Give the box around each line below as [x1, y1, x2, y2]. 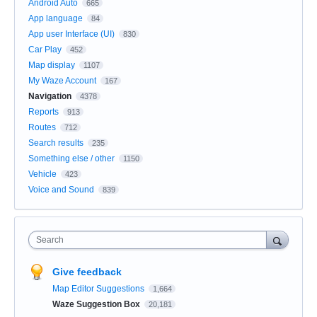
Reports [28, 106, 59, 117]
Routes [28, 122, 56, 132]
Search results [28, 137, 83, 148]
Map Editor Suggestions [52, 283, 146, 294]
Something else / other [28, 153, 115, 163]
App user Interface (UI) [28, 28, 115, 39]
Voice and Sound [28, 184, 94, 195]
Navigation [28, 91, 71, 101]
